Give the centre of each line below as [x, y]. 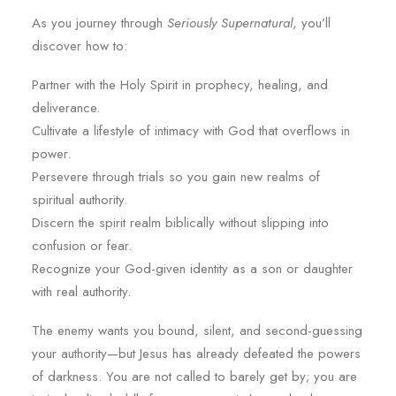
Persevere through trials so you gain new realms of [176, 177]
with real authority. [81, 292]
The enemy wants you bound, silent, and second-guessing [197, 331]
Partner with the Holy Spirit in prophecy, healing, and [180, 85]
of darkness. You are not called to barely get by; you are [194, 377]
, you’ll [312, 23]
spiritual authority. [80, 200]
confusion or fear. [82, 246]
